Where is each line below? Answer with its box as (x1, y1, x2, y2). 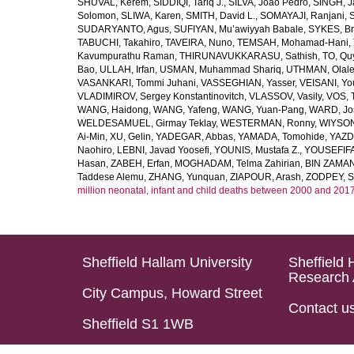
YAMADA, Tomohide (238, 131, 325, 142)
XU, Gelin (110, 131, 151, 142)
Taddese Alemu (77, 171, 144, 183)
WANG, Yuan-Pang (222, 104, 304, 115)
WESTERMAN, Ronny (220, 118, 314, 129)
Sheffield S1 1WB (82, 316, 194, 332)
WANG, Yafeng (153, 104, 217, 115)
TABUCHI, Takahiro (77, 37, 160, 48)
